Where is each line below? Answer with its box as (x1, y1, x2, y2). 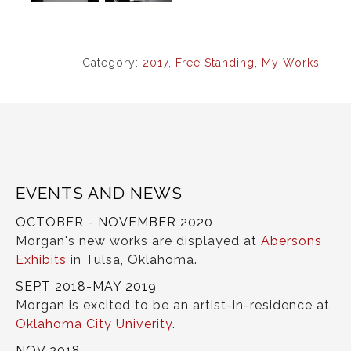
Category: (82, 56, 143, 69)
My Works (262, 56, 320, 69)
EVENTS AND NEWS (16, 183, 183, 203)
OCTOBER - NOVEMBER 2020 (16, 214, 213, 230)
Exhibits (16, 251, 67, 267)
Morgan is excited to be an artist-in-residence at (16, 297, 330, 313)
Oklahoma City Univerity (16, 316, 172, 331)
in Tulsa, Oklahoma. (67, 251, 197, 267)
